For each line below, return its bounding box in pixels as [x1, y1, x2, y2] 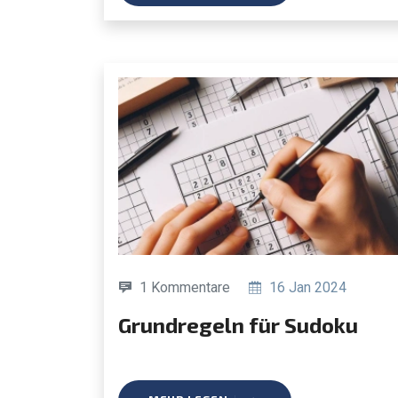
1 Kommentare [139, 278, 230, 296]
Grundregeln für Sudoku [131, 311, 358, 338]
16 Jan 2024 [266, 278, 346, 296]
